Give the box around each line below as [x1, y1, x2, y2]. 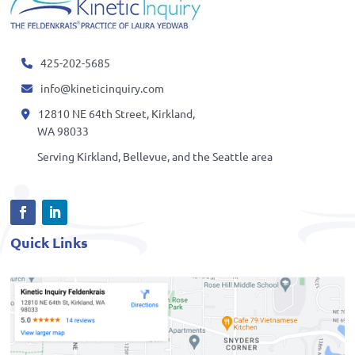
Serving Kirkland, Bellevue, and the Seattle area [37, 148, 273, 163]
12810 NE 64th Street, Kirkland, [38, 105, 196, 120]
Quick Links [10, 232, 89, 251]
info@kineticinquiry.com [40, 80, 165, 95]
